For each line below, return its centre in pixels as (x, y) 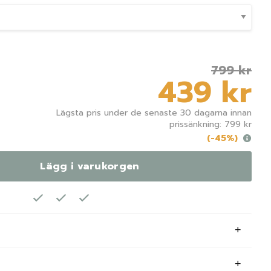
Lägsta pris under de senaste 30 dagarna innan (154, 113)
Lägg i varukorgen (90, 167)
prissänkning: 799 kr (211, 125)
